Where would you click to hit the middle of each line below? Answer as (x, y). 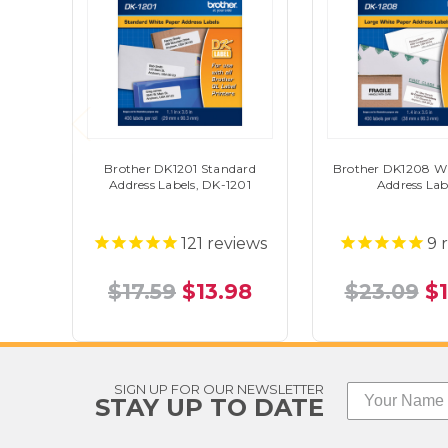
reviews (235, 243)
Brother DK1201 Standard (180, 168)
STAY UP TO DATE (209, 407)
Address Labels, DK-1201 (180, 184)
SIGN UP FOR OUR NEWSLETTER (219, 388)
